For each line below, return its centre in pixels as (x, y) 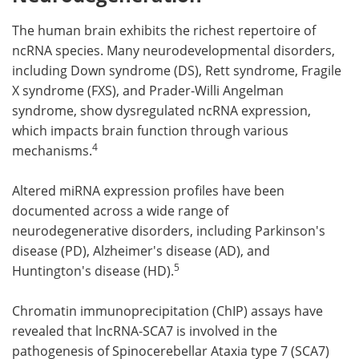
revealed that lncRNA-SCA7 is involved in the (145, 331)
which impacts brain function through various (150, 131)
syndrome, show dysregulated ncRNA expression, (161, 111)
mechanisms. (52, 151)
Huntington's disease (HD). (93, 271)
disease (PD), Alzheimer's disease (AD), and (141, 251)
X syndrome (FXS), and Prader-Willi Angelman (148, 91)
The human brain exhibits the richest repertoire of (164, 30)
